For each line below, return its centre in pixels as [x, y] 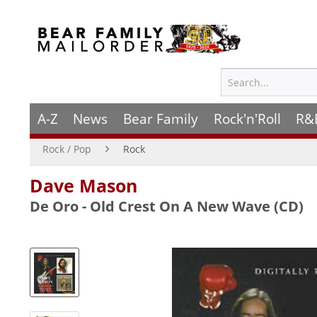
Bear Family [160, 119]
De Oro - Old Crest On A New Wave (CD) [167, 206]
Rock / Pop [67, 149]
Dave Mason [83, 185]
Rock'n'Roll [247, 119]
